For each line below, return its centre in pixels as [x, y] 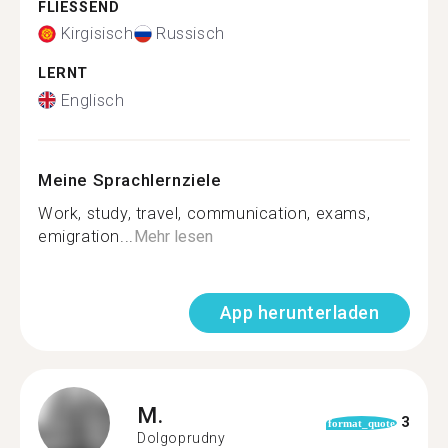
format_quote [361, 422]
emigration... [86, 236]
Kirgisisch [97, 33]
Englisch [92, 100]
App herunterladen [299, 312]
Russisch [190, 33]
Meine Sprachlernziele [130, 179]
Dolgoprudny [181, 438]
